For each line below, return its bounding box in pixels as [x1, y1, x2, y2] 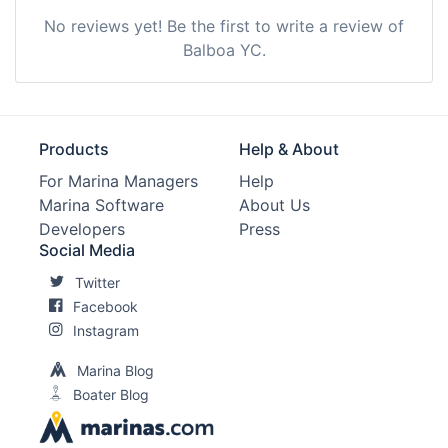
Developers [39, 218, 125, 239]
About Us [239, 194, 310, 215]
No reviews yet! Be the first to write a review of [44, 15, 404, 36]
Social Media [39, 239, 135, 260]
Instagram [73, 321, 139, 339]
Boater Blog [73, 385, 149, 403]
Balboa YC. [182, 39, 266, 60]
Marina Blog [77, 361, 154, 379]
